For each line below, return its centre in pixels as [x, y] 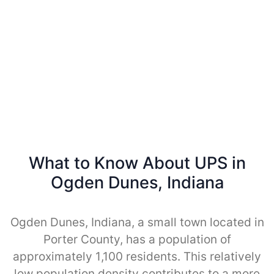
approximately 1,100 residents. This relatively [137, 256]
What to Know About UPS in [137, 163]
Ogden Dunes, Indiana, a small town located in [137, 222]
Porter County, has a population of [137, 239]
